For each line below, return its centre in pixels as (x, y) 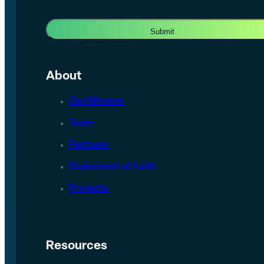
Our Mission (97, 102)
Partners (90, 145)
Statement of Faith (113, 167)
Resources (77, 246)
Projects (90, 189)
